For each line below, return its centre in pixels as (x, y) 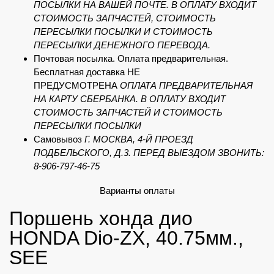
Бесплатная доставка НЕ (87, 72)
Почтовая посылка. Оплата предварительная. (131, 58)
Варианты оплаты (137, 191)
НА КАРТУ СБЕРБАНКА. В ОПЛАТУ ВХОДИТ (130, 99)
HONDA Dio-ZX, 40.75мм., (126, 238)
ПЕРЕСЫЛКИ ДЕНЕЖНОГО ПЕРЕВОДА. (122, 45)
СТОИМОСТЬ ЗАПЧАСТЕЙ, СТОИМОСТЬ (125, 18)
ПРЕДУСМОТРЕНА (77, 85)
